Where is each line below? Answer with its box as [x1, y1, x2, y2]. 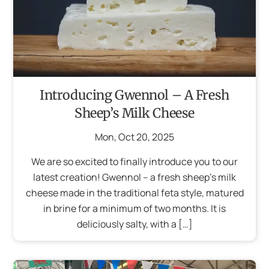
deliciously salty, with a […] [76, 217, 193, 231]
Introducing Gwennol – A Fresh [40, 87, 229, 104]
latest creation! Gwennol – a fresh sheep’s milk [33, 170, 236, 184]
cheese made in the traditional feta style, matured [25, 186, 244, 199]
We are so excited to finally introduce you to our [31, 154, 238, 168]
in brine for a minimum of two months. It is [43, 201, 226, 215]
